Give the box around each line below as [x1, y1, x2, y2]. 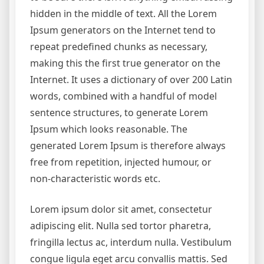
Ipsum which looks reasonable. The [30, 123, 187, 136]
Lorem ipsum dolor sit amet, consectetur [30, 203, 212, 216]
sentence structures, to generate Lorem [30, 106, 208, 120]
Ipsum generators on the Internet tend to [30, 24, 216, 37]
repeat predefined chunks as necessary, [30, 40, 207, 54]
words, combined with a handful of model [30, 90, 217, 103]
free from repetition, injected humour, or [30, 156, 212, 169]
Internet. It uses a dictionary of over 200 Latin [30, 73, 232, 87]
